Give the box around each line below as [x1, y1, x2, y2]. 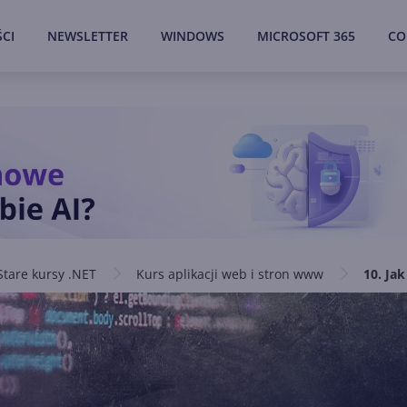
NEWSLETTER [47, 27, 128, 45]
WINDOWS [161, 27, 224, 45]
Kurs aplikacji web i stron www [136, 265, 323, 283]
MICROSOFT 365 [257, 27, 355, 45]
